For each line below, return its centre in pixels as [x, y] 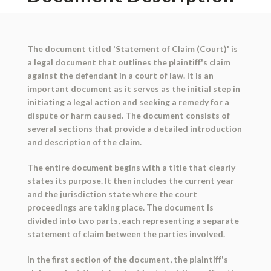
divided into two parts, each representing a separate [133, 221]
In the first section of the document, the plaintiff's [127, 260]
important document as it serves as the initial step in [133, 89]
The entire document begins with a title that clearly [131, 168]
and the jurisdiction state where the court [112, 194]
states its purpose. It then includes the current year [130, 181]
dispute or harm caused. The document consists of [128, 116]
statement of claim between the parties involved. [126, 234]
